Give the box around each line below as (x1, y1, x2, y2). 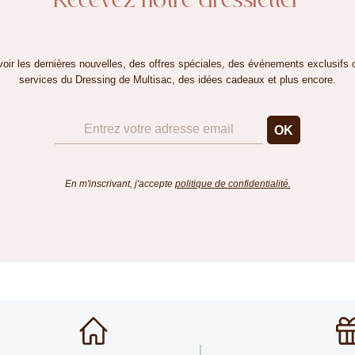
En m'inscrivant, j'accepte (64, 177, 175, 189)
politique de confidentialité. (174, 177, 291, 189)
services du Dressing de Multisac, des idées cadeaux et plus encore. (19, 73, 336, 86)
